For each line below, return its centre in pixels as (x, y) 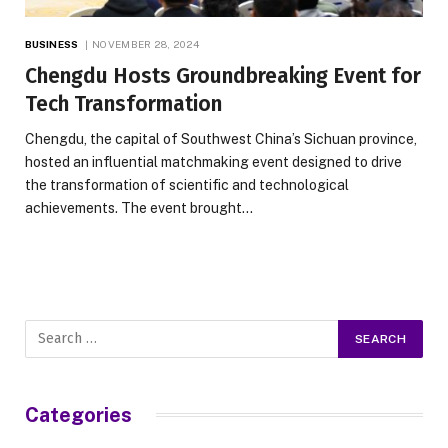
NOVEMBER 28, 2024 (146, 43)
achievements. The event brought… (139, 207)
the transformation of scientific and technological (187, 184)
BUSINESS (51, 43)
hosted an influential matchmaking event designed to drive (213, 161)
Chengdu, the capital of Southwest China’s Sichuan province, (221, 138)
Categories (78, 414)
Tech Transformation (123, 103)
